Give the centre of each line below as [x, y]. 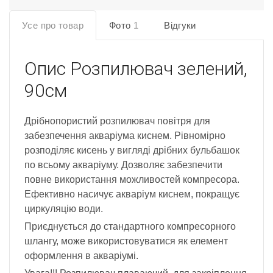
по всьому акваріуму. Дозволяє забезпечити [123, 165]
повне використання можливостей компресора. [132, 180]
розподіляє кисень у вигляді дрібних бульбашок [132, 151]
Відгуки [180, 26]
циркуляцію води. [64, 209]
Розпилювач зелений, [159, 69]
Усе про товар [53, 26]
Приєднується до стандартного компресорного [130, 227]
